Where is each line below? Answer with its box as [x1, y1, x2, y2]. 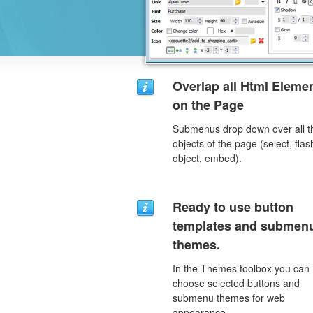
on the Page [173, 96, 244, 114]
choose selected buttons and [173, 276, 300, 290]
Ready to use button [173, 198, 293, 216]
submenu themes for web [173, 291, 285, 305]
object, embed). [173, 151, 242, 165]
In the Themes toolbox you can [173, 261, 310, 275]
